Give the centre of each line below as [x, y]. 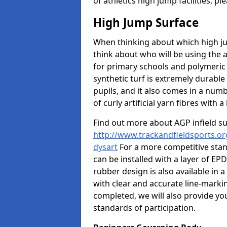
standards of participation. [144, 208]
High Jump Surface [146, 23]
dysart [105, 147]
